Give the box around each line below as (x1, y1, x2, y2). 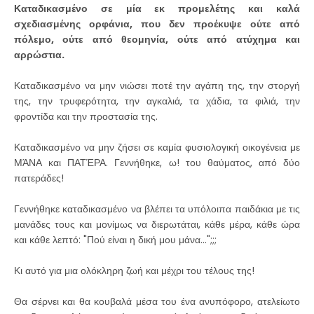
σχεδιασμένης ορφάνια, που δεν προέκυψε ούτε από (14, 17, 300, 31)
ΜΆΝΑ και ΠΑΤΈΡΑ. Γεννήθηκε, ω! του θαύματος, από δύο (14, 156, 300, 170)
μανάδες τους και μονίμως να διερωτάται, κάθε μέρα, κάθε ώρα (14, 217, 300, 231)
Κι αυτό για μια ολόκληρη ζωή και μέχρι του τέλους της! (14, 264, 254, 278)
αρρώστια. (14, 48, 67, 62)
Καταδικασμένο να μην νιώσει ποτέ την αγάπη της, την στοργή (14, 78, 300, 93)
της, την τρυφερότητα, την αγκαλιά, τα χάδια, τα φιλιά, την (14, 94, 300, 108)
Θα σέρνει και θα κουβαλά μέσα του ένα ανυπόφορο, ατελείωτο (14, 294, 300, 308)
